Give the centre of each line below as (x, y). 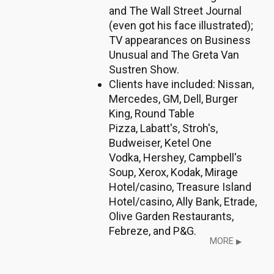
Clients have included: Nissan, (181, 84)
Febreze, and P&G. (153, 231)
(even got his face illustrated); (181, 25)
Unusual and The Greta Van (174, 55)
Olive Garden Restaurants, (171, 216)
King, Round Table (152, 113)
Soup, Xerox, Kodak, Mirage (173, 172)
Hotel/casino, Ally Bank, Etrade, (183, 202)
